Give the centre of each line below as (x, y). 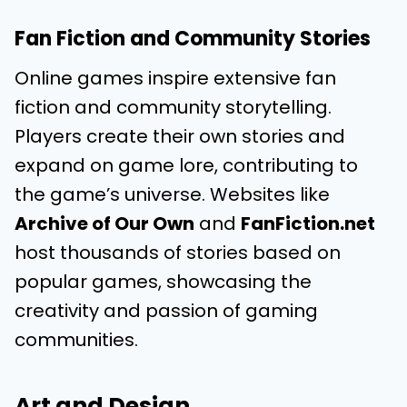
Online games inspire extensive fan (175, 78)
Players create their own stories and (180, 136)
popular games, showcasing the (163, 282)
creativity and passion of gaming (166, 311)
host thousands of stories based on (178, 253)
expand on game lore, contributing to (186, 165)
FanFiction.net (308, 223)
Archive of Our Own (104, 223)
